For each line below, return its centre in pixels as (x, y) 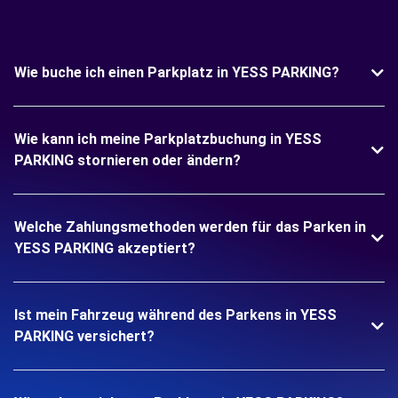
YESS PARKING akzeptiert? (105, 248)
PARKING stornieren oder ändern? (127, 160)
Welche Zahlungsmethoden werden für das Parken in (190, 227)
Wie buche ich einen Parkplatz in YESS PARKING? (177, 72)
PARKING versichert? (84, 336)
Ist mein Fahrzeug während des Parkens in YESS (175, 315)
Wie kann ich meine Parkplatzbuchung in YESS (168, 139)
